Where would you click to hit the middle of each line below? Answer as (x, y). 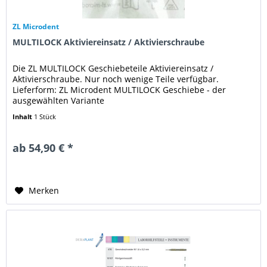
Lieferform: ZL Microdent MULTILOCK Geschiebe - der (119, 90)
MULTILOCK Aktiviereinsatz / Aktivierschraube (109, 42)
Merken (44, 191)
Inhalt (24, 117)
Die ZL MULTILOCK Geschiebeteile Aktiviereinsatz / (113, 69)
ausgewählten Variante (59, 101)
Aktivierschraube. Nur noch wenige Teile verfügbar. (116, 79)
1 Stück (45, 117)
